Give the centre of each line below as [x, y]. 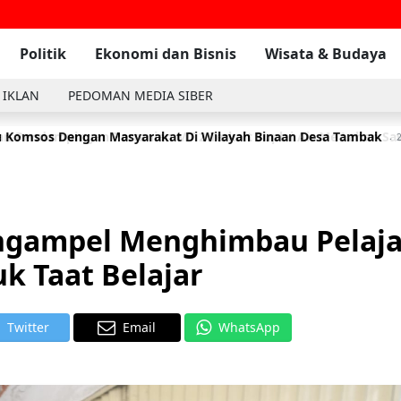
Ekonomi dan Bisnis [166, 54]
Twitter [28, 327]
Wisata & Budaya [326, 54]
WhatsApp [249, 327]
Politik [43, 54]
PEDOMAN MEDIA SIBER [141, 95]
